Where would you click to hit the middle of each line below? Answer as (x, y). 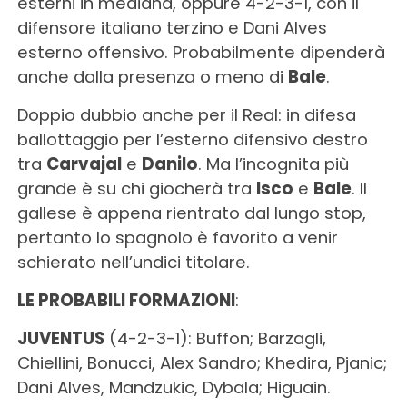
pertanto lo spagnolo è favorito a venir (177, 238)
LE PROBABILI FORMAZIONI (126, 300)
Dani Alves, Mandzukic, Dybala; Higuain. (174, 387)
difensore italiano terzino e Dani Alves (172, 28)
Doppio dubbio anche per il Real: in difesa (186, 115)
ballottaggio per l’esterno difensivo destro (192, 139)
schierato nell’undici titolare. (133, 262)
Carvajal (84, 164)
